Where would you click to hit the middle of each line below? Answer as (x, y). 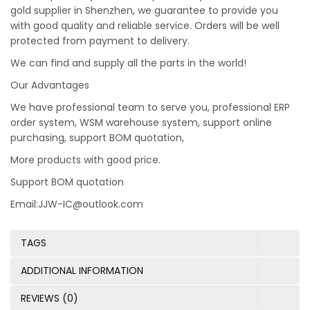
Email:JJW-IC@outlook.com (77, 204)
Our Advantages (50, 85)
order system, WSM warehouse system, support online (141, 123)
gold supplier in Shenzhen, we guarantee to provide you (144, 11)
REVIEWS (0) (49, 299)
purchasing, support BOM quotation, (97, 138)
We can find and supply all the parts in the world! (128, 63)
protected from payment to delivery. (100, 41)
